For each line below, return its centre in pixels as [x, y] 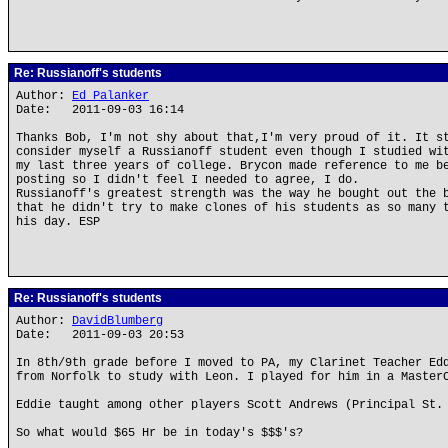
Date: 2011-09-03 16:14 [100, 110]
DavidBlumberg [117, 321]
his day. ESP [58, 222]
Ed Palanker [110, 96]
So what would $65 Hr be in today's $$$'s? [159, 433]
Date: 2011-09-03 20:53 [100, 335]
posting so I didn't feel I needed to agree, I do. [187, 180]
